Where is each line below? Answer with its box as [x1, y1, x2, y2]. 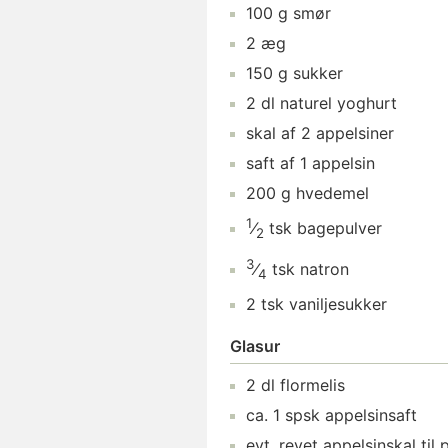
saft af [241, 153, 300, 173]
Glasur [230, 336, 280, 357]
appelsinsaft [325, 405, 417, 426]
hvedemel [296, 183, 369, 203]
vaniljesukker [289, 294, 387, 315]
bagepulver [297, 218, 382, 239]
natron [300, 258, 349, 279]
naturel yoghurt [280, 93, 397, 113]
